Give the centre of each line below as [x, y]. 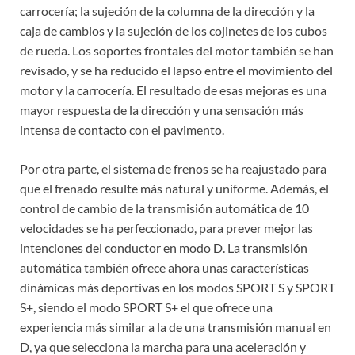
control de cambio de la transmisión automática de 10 [164, 208]
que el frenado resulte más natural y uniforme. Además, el [174, 189]
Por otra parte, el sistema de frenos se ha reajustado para [173, 169]
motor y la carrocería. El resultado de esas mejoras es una [173, 90]
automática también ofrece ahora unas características [164, 268]
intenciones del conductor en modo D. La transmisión [164, 248]
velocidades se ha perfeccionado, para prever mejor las [166, 228]
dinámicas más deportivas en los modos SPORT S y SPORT [177, 288]
